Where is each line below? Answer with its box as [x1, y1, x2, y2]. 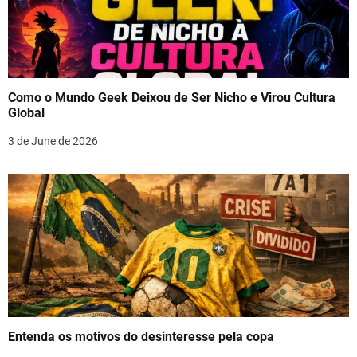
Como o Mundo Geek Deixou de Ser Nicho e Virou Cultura [8, 89, 335, 105]
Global [8, 104, 45, 120]
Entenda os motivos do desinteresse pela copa [8, 328, 274, 344]
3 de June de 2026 [8, 134, 98, 147]
